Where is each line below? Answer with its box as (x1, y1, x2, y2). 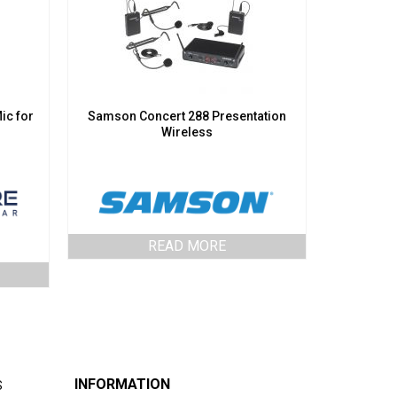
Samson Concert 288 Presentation (87, 109, 286, 124)
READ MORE (147, 237, 226, 254)
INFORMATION (74, 375, 170, 393)
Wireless (160, 125, 213, 140)
